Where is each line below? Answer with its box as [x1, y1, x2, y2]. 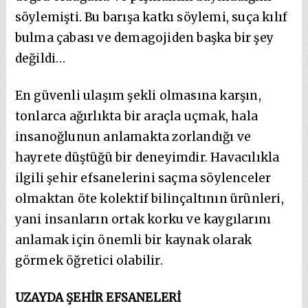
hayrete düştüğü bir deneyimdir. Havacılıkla [14, 149, 280, 165]
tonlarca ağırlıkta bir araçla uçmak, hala [14, 108, 258, 124]
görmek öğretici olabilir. [14, 252, 163, 268]
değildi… [14, 50, 66, 66]
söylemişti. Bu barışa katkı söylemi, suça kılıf [14, 9, 288, 25]
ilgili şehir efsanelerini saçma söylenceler [14, 170, 272, 186]
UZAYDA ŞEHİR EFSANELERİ [14, 289, 181, 305]
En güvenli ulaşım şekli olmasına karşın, [14, 87, 261, 103]
